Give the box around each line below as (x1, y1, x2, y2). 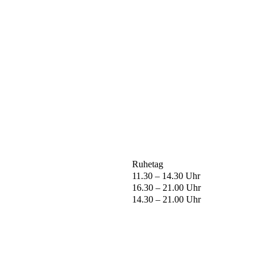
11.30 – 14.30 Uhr (132, 171, 200, 181)
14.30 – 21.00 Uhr (132, 194, 201, 205)
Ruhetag (132, 159, 163, 170)
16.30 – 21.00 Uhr (132, 183, 201, 193)
